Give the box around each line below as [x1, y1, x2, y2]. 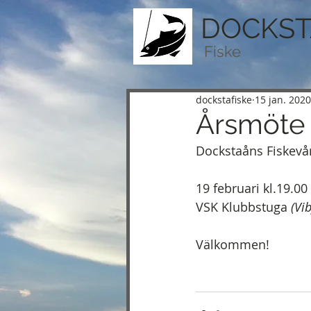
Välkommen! [196, 236, 269, 253]
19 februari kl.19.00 [196, 180, 308, 196]
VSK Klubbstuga [196, 199, 291, 215]
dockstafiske [196, 93, 252, 106]
